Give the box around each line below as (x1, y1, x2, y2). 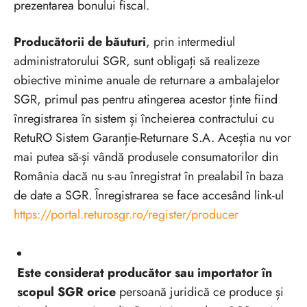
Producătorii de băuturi (14, 32, 146, 51)
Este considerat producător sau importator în (17, 263, 272, 282)
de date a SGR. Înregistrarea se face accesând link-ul (14, 186, 284, 204)
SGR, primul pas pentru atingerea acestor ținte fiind (14, 90, 278, 108)
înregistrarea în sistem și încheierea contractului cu (14, 109, 274, 127)
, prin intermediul (146, 32, 235, 51)
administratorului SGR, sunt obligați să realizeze (14, 51, 260, 70)
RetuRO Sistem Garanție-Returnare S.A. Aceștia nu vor (14, 128, 291, 147)
